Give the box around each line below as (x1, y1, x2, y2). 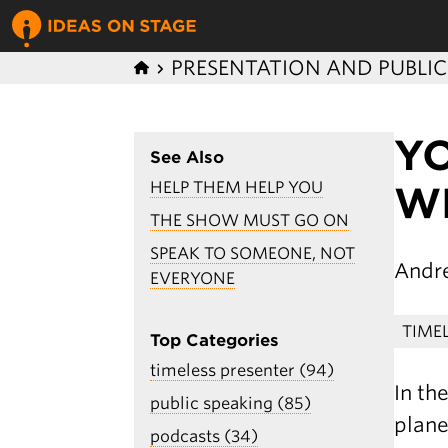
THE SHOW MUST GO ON (150, 211, 350, 231)
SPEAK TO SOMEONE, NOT (150, 244, 356, 264)
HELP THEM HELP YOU (150, 178, 324, 198)
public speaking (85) (150, 394, 312, 414)
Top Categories (150, 331, 280, 351)
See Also (150, 148, 225, 167)
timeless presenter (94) (150, 361, 335, 381)
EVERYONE (150, 269, 236, 289)
